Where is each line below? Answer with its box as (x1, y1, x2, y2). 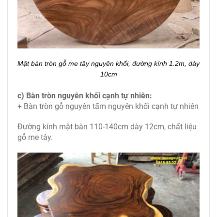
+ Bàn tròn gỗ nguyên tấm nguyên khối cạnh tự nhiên (17, 101, 199, 111)
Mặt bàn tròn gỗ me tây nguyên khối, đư (17, 59, 140, 67)
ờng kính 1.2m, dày (140, 59, 200, 67)
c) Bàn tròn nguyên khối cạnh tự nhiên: (17, 91, 152, 100)
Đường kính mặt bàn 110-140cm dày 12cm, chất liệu (17, 122, 197, 131)
